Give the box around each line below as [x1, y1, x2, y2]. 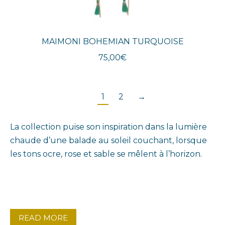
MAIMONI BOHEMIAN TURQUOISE [41, 37, 184, 47]
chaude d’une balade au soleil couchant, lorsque [10, 136, 207, 146]
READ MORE [19, 213, 68, 223]
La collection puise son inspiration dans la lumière [10, 122, 207, 132]
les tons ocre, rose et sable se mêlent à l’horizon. [10, 149, 202, 159]
